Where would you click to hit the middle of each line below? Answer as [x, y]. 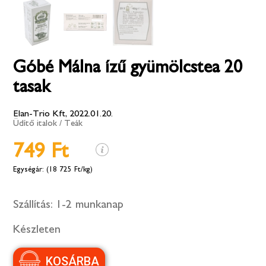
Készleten [37, 229]
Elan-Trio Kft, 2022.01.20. [63, 114]
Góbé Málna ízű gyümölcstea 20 [128, 67]
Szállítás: [33, 205]
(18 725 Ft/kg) [69, 170]
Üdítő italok [35, 123]
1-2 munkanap [90, 205]
